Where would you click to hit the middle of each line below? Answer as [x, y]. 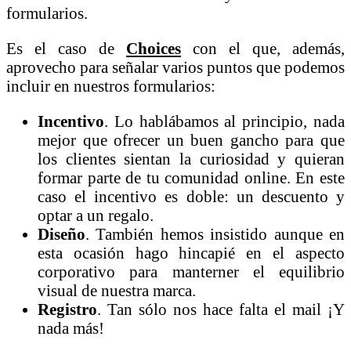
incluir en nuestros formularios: [111, 85]
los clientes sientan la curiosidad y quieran [191, 158]
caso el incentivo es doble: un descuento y [191, 196]
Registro [67, 309]
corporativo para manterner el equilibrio [191, 271]
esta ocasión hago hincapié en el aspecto [191, 252]
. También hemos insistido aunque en [215, 233]
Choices [154, 48]
